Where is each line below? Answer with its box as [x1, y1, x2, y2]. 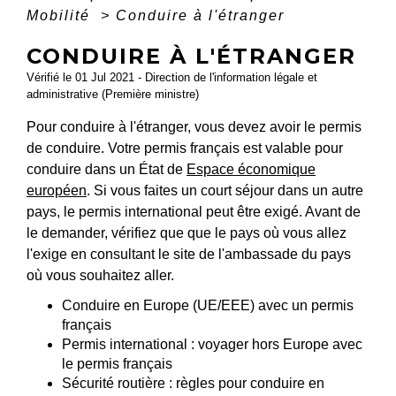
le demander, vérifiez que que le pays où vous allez [27, 225, 346, 240]
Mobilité [27, 7, 95, 23]
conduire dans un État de [27, 161, 187, 177]
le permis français [62, 355, 172, 371]
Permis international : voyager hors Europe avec [62, 336, 362, 352]
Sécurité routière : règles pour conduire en [62, 375, 324, 391]
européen [27, 182, 87, 198]
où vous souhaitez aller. [27, 267, 174, 283]
